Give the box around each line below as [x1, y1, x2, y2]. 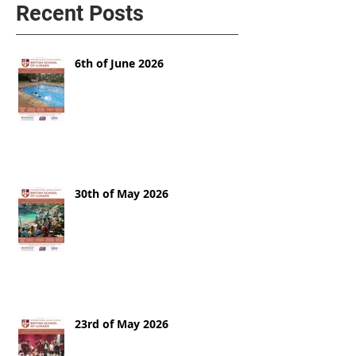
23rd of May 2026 [75, 315, 168, 331]
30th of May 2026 [75, 185, 168, 201]
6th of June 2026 [75, 55, 164, 71]
